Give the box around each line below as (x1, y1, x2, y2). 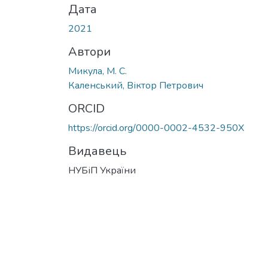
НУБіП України (68, 163, 136, 177)
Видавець (68, 142, 126, 159)
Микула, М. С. (68, 64, 127, 78)
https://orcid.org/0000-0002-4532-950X (68, 121, 244, 135)
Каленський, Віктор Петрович (68, 78, 203, 92)
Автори (68, 43, 111, 60)
